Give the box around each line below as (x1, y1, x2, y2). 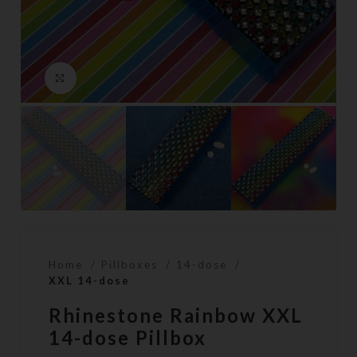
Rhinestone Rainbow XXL (49, 304, 304, 328)
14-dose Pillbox (49, 326, 207, 350)
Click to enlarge (76, 71, 182, 84)
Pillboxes (101, 258, 163, 272)
